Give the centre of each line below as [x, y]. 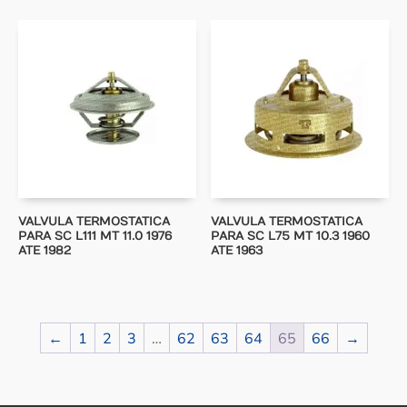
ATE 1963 [237, 251]
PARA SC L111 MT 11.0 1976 [95, 237]
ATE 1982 [45, 251]
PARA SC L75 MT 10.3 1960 [291, 237]
